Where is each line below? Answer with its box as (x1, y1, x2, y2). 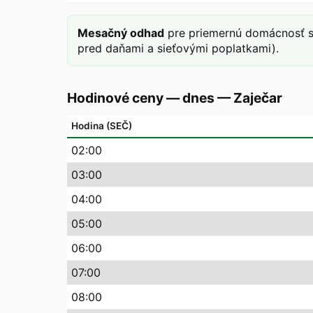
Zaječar (233, 89, 282, 106)
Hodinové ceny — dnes (67, 89, 214, 106)
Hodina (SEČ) (71, 120, 132, 131)
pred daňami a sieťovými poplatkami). (78, 41, 279, 55)
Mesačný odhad (78, 26, 164, 40)
